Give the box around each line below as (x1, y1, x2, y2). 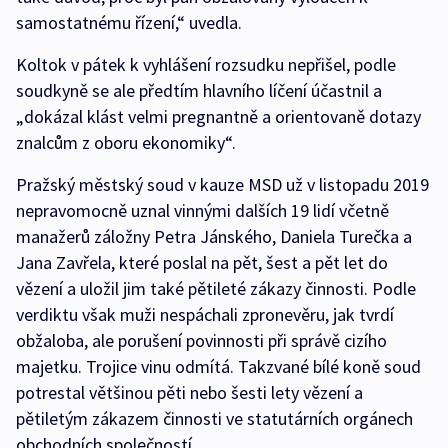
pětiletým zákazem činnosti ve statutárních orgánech (16, 407, 413, 431)
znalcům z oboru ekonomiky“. (16, 131, 236, 155)
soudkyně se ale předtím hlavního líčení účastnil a (16, 79, 382, 103)
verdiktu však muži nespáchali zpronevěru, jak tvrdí (16, 303, 394, 327)
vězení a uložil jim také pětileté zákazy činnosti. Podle (16, 277, 416, 301)
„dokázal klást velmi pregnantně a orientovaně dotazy (16, 105, 421, 129)
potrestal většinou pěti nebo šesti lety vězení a (16, 381, 363, 405)
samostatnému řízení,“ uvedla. (16, 11, 242, 35)
